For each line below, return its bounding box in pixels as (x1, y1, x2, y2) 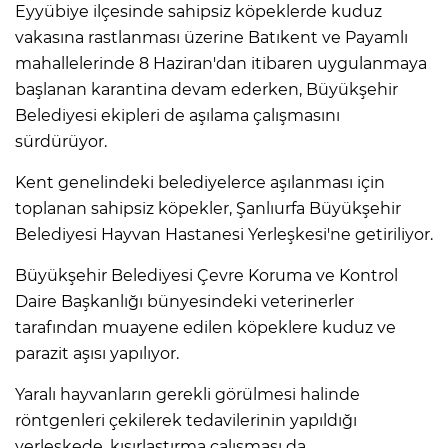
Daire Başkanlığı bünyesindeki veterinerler (15, 292, 354, 312)
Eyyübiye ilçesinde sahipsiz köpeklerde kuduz (15, 2, 382, 22)
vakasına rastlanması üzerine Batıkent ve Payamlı (15, 28, 408, 48)
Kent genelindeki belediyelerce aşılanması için (15, 173, 385, 193)
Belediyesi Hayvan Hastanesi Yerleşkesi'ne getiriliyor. (15, 225, 433, 245)
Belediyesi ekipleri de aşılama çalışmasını (15, 106, 340, 126)
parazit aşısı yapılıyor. (15, 344, 179, 364)
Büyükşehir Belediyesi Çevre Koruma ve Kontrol (15, 266, 398, 286)
